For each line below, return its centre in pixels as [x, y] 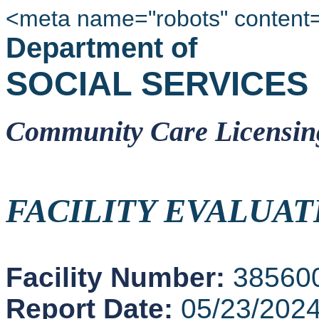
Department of [101, 48]
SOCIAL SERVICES [157, 84]
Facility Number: [119, 277]
